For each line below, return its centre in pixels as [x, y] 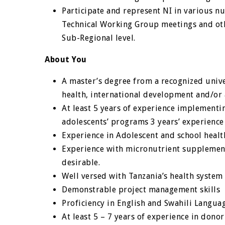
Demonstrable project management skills [141, 190]
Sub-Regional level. [99, 38]
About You [66, 60]
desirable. [81, 162]
